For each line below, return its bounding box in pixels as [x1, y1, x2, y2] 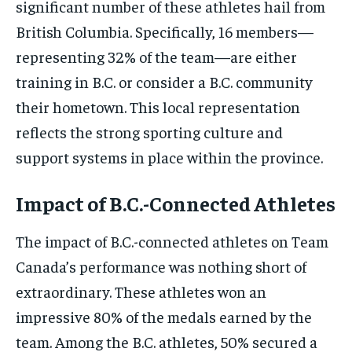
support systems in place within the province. [16, 147, 323, 167]
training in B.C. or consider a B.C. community [16, 71, 313, 92]
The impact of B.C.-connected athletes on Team [16, 231, 328, 251]
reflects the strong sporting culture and [16, 122, 283, 142]
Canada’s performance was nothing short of [16, 256, 306, 277]
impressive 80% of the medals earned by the [16, 306, 312, 327]
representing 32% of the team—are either [16, 46, 297, 67]
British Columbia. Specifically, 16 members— [16, 21, 313, 42]
